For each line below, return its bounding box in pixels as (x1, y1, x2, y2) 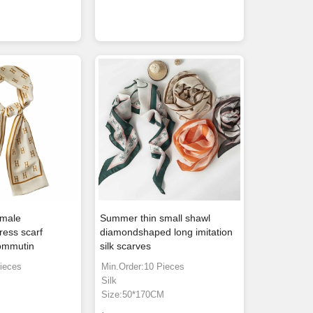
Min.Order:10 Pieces (101, 261, 185, 272)
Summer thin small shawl (100, 212, 211, 224)
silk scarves (100, 240, 152, 252)
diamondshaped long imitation (100, 226, 233, 238)
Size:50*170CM (101, 289, 165, 300)
